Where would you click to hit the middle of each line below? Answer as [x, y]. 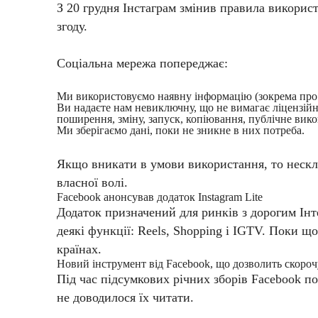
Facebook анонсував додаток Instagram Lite [160, 197]
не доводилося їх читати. [125, 298]
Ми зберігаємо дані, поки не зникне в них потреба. [181, 131]
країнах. [79, 250]
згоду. [72, 27]
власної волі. [92, 183]
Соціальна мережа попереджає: [142, 64]
